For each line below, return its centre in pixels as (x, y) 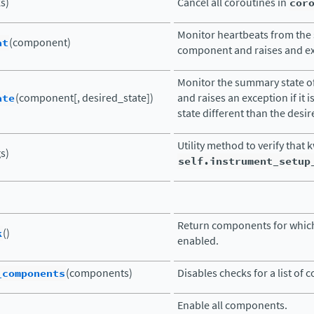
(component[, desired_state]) (84, 98)
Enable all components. (232, 305)
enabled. (198, 241)
